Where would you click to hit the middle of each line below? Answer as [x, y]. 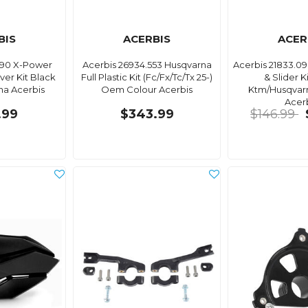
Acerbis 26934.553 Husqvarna [147, 64]
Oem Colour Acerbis [147, 89]
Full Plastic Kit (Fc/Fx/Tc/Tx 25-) [147, 77]
